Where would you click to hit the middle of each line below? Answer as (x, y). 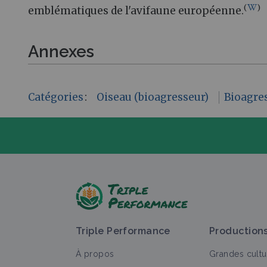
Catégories (56, 97)
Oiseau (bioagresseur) (153, 97)
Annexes (61, 52)
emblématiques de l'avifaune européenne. (136, 10)
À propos (95, 254)
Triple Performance (123, 231)
